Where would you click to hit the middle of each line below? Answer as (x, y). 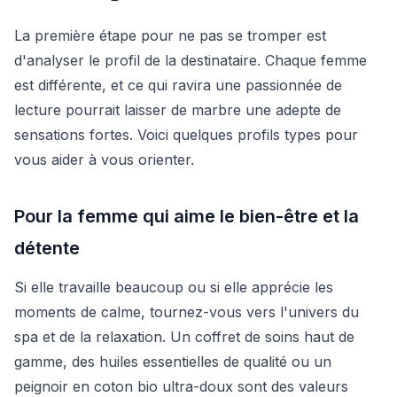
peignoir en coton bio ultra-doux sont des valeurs (181, 386)
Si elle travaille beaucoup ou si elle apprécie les (174, 287)
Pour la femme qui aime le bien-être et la (187, 216)
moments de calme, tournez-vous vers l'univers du (187, 311)
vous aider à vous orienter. (104, 159)
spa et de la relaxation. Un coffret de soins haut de (184, 336)
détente (47, 248)
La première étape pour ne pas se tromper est (170, 35)
